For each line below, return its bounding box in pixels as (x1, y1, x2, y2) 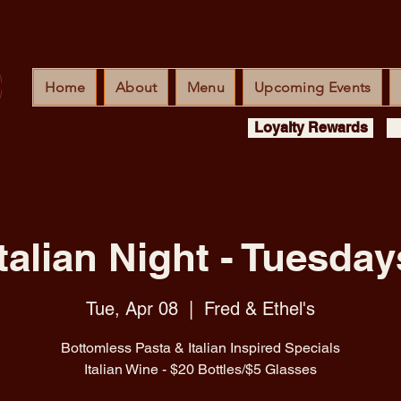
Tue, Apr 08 (86, 297, 178, 320)
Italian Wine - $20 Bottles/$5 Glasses (84, 360, 317, 378)
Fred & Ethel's (204, 297, 315, 320)
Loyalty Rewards (253, 119, 368, 136)
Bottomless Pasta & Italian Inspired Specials (61, 338, 340, 356)
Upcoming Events (253, 79, 371, 96)
